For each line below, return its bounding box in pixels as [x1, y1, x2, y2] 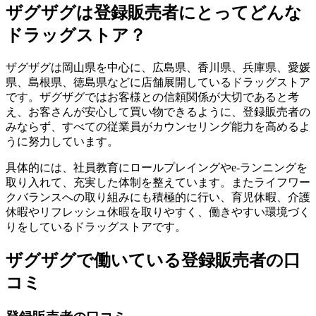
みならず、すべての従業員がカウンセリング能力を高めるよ [6, 120, 310, 133]
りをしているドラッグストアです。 [6, 220, 186, 233]
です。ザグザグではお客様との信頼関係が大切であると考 [6, 90, 299, 103]
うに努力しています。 [6, 135, 119, 147]
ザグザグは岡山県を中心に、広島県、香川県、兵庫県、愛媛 [6, 61, 310, 73]
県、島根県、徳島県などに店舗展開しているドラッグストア [6, 75, 310, 88]
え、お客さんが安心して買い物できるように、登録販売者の [6, 105, 310, 118]
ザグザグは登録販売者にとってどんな [6, 3, 302, 22]
